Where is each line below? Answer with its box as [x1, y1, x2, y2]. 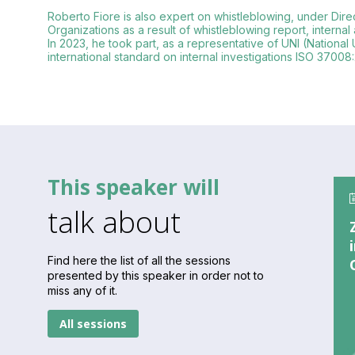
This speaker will [48, 173, 219, 202]
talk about [48, 201, 181, 242]
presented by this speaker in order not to [48, 269, 264, 283]
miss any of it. [48, 284, 117, 298]
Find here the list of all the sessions [48, 254, 231, 268]
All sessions [59, 316, 127, 332]
